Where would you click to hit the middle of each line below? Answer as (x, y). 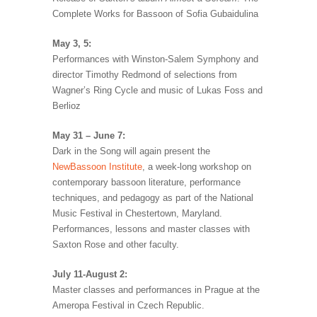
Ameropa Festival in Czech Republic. (128, 306)
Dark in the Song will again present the (131, 151)
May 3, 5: (72, 44)
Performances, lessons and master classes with (151, 229)
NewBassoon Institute (97, 167)
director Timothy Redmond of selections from (145, 75)
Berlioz (67, 106)
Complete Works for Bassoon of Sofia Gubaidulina (155, 14)
